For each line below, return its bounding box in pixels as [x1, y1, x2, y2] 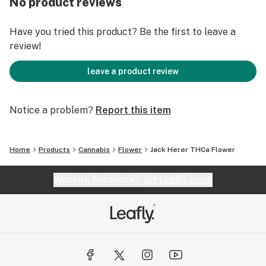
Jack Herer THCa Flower [150, 145, 235, 154]
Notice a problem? [9, 104, 93, 116]
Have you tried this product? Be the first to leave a [9, 26, 236, 37]
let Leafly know [144, 174, 213, 185]
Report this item [96, 104, 171, 116]
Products [39, 145, 70, 154]
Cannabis [78, 145, 110, 154]
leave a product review [87, 66, 179, 76]
